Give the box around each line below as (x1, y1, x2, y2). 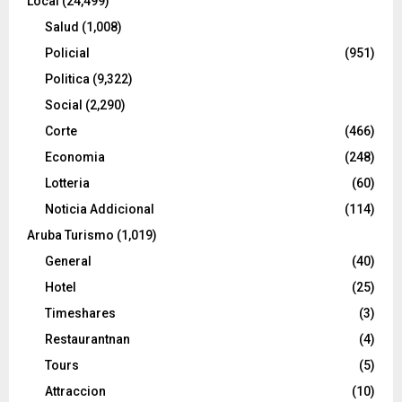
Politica (45, 72, 90, 86)
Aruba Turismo (27, 228, 114, 242)
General (45, 254, 92, 268)
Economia (45, 150, 105, 164)
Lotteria (45, 176, 90, 190)
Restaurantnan (45, 332, 130, 346)
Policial (45, 46, 90, 60)
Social (45, 98, 83, 112)
